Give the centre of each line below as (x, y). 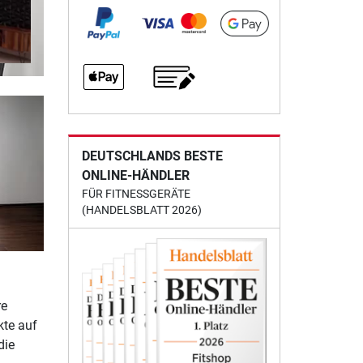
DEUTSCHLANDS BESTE (152, 156)
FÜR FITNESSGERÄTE (136, 193)
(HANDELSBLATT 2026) (141, 209)
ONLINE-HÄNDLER (135, 175)
